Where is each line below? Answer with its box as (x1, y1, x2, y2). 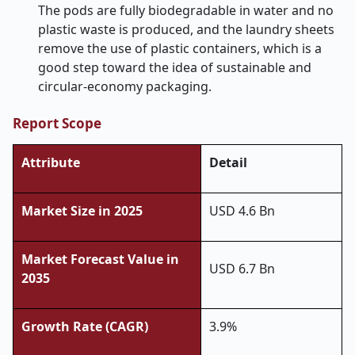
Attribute (21, 154, 80, 171)
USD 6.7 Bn (209, 260, 275, 277)
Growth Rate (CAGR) (21, 318, 148, 335)
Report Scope (13, 114, 101, 132)
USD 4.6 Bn (209, 202, 275, 219)
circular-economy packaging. (38, 78, 212, 95)
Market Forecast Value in (21, 250, 179, 268)
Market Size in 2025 (21, 202, 143, 219)
